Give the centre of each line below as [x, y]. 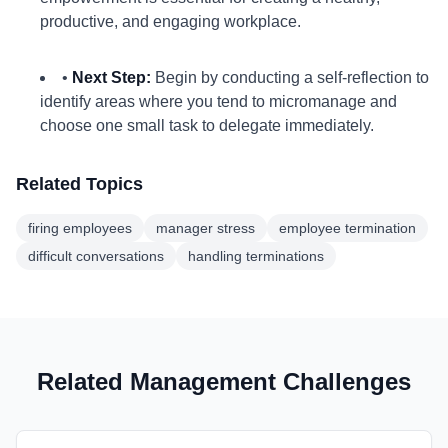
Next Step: [111, 77]
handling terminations [256, 256]
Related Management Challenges [224, 381]
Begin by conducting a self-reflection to [290, 77]
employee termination [347, 228]
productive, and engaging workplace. [170, 21]
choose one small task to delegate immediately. [207, 125]
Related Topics [79, 184]
